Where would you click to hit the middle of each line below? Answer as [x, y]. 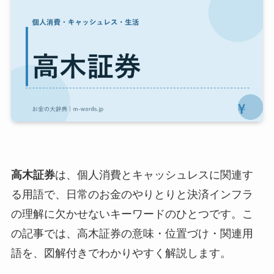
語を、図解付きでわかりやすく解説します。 [121, 254]
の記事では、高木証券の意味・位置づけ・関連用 [132, 234]
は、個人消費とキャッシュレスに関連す [154, 175]
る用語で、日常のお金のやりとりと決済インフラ [132, 195]
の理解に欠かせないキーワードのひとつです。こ [132, 214]
